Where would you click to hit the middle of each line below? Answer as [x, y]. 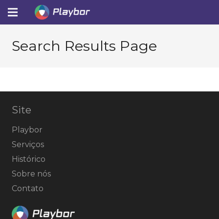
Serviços [28, 144]
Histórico [29, 159]
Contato [28, 188]
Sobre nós [31, 174]
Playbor [27, 130]
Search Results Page [84, 46]
